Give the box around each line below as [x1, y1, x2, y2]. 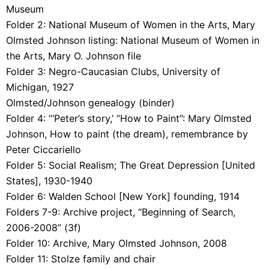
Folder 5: [6, 159, 49, 172]
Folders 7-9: [6, 206, 63, 219]
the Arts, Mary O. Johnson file [6, 50, 141, 62]
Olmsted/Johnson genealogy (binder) [6, 97, 175, 109]
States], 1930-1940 [6, 175, 92, 187]
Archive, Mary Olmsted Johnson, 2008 [53, 237, 227, 250]
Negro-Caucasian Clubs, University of [49, 65, 220, 78]
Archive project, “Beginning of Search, [63, 206, 235, 219]
